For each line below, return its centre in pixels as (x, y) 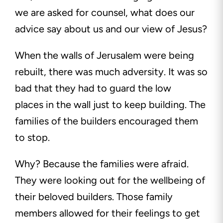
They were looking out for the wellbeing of (110, 180)
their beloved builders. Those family (94, 197)
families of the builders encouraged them (107, 121)
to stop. (34, 138)
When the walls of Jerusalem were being (105, 56)
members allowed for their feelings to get (108, 213)
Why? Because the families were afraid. (102, 164)
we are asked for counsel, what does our (105, 13)
